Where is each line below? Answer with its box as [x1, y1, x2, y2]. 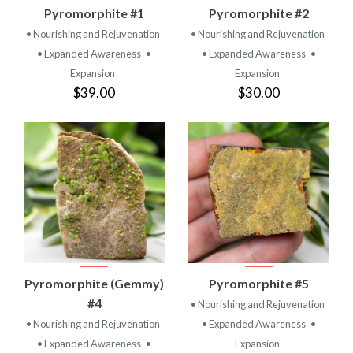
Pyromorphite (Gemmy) [24, 275, 164, 291]
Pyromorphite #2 [209, 5, 309, 20]
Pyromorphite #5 [209, 275, 309, 291]
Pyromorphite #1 [44, 5, 144, 20]
